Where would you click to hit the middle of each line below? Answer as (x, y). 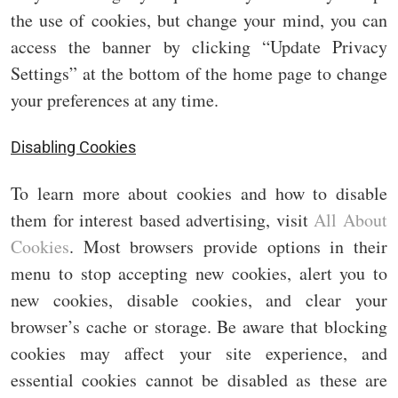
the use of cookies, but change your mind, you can (199, 20)
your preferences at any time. (115, 100)
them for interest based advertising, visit (163, 220)
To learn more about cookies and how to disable (199, 194)
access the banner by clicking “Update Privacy (199, 47)
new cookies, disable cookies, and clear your (199, 300)
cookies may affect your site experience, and (199, 354)
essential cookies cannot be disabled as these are (199, 380)
